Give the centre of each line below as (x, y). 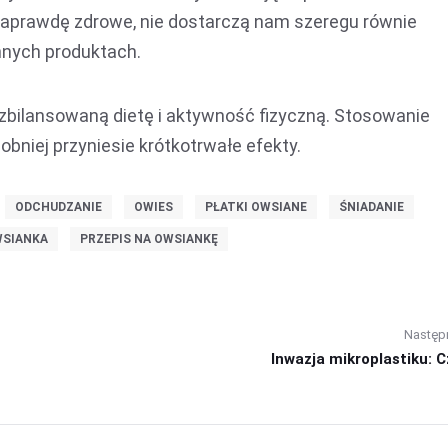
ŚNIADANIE (371, 207)
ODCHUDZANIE (58, 207)
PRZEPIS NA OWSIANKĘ (149, 239)
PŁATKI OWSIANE (255, 207)
